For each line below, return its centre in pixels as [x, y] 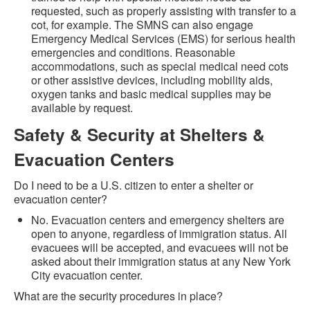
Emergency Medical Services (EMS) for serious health [163, 39]
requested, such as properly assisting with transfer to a [164, 11]
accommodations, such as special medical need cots [160, 66]
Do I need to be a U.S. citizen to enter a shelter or [134, 185]
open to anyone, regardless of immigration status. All [159, 234]
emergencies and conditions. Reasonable [133, 53]
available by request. [82, 108]
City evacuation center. [87, 275]
